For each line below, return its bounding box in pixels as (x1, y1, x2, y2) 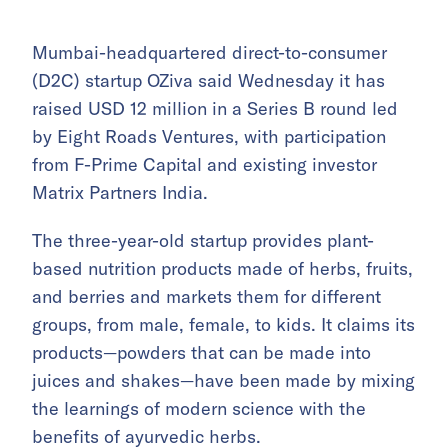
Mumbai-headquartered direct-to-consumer (32, 41, 387, 64)
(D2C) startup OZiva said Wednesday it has (32, 69, 385, 92)
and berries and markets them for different (32, 285, 381, 308)
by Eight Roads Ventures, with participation (32, 125, 386, 148)
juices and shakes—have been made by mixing (32, 369, 415, 392)
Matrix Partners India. (32, 181, 208, 204)
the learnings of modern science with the (32, 397, 366, 420)
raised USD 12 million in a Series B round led (32, 97, 398, 120)
